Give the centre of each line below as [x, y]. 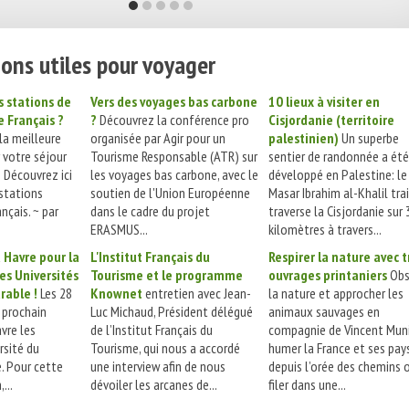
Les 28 [55, 294]
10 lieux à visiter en [324, 102]
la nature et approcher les [336, 294]
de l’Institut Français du [152, 330]
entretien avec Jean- [197, 294]
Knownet [116, 294]
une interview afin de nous [158, 367]
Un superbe [369, 138]
